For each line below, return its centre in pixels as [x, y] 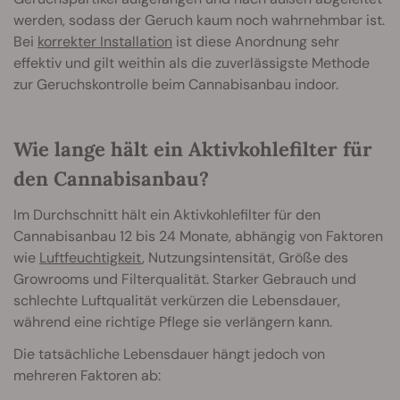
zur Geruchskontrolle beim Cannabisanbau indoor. [176, 85]
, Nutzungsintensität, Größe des [245, 258]
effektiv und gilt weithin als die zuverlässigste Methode [192, 63]
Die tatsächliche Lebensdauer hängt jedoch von [169, 354]
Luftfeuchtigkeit [91, 258]
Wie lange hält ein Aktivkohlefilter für [193, 150]
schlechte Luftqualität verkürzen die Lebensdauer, [177, 301]
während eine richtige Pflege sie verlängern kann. [173, 322]
